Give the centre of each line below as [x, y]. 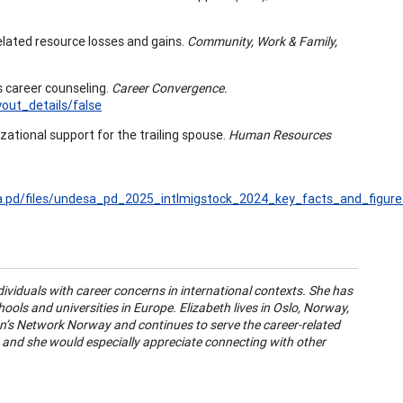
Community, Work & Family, [262, 41]
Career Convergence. [170, 88]
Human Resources [280, 134]
